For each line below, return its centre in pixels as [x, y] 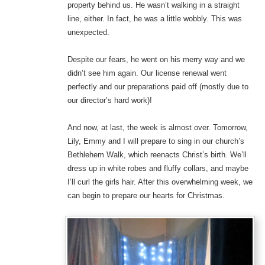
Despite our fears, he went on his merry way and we [156, 60]
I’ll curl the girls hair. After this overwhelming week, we [160, 182]
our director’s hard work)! [109, 101]
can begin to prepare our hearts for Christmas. [146, 196]
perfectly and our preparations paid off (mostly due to [158, 87]
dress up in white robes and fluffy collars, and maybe [158, 169]
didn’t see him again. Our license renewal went [147, 73]
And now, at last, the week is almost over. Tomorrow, [157, 128]
